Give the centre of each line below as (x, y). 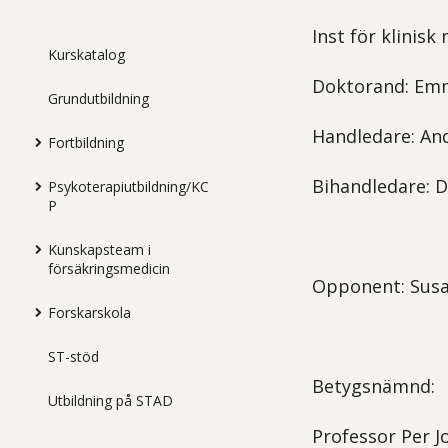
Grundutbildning (98, 98)
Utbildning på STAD (110, 400)
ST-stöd (73, 356)
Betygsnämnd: (374, 386)
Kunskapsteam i (99, 249)
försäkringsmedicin (109, 268)
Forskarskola (89, 312)
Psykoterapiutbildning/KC (128, 186)
